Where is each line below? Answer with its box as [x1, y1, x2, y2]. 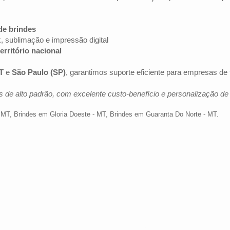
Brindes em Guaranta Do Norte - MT [110, 110, 217, 118]
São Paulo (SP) [12, 68, 66, 76]
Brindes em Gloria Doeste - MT [14, 110, 106, 118]
